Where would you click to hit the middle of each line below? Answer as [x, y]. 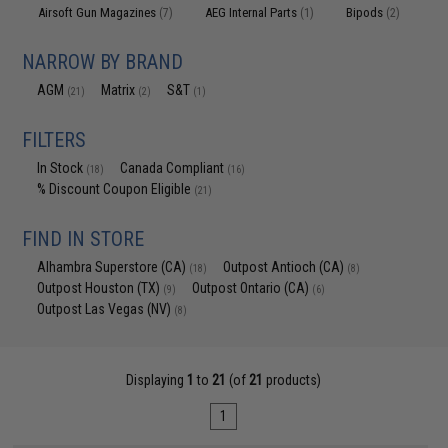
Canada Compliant [174, 168]
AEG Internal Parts [253, 12]
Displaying [157, 380]
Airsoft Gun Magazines [99, 12]
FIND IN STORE [83, 239]
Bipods [366, 12]
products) [292, 380]
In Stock [62, 168]
